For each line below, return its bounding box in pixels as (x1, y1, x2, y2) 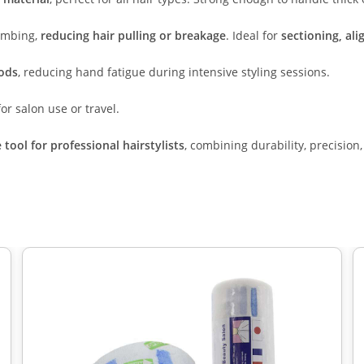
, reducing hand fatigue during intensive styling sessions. (18, 64, 330, 80)
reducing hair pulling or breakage (41, 28, 226, 43)
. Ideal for (226, 28, 281, 43)
